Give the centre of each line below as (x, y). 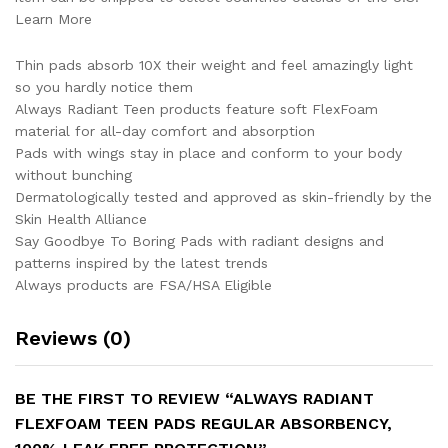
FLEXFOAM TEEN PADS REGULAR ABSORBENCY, (203, 423)
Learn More (53, 19)
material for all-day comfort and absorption (165, 130)
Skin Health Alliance (81, 218)
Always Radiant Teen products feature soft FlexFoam (196, 108)
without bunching (73, 174)
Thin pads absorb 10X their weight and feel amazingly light (214, 64)
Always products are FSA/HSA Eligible (143, 284)
